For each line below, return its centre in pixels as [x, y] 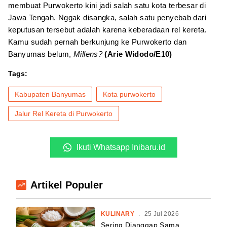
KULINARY [118, 214]
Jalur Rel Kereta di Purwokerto [64, 113]
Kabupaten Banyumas [50, 94]
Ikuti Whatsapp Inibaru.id [121, 147]
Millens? [88, 54]
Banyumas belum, [41, 54]
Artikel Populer [67, 185]
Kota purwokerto [129, 94]
